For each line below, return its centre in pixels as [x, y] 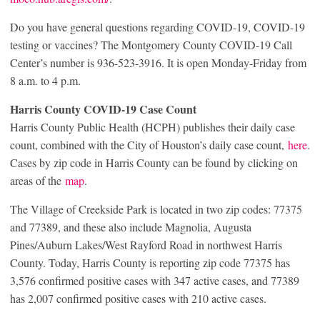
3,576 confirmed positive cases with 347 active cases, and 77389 [155, 280]
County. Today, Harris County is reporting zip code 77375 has [150, 262]
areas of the [37, 180]
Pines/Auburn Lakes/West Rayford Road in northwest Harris [146, 244]
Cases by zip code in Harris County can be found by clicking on [154, 162]
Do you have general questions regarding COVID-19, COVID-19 [157, 26]
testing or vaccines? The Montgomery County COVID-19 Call [151, 44]
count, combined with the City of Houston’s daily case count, [149, 144]
